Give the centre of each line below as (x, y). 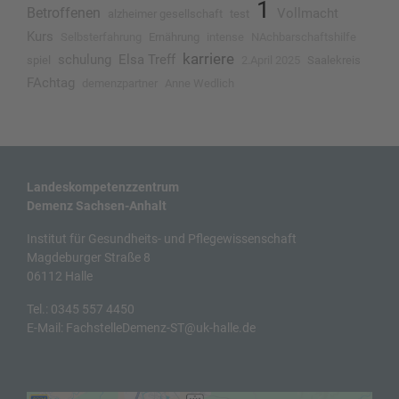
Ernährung (174, 37)
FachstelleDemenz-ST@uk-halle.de (161, 328)
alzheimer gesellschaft (165, 14)
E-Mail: (46, 328)
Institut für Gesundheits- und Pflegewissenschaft (162, 239)
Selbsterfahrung (101, 37)
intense (225, 37)
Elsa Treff (147, 60)
